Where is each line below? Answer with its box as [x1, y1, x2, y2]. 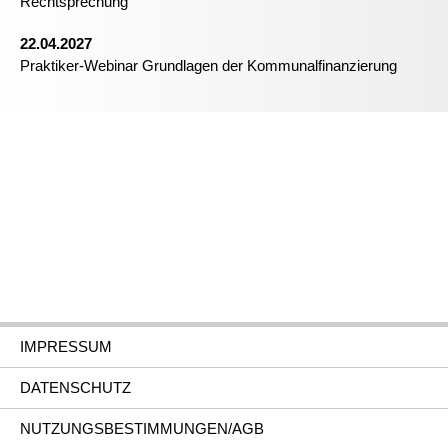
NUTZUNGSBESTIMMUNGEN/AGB [20, 420, 264, 437]
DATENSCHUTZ [20, 379, 131, 396]
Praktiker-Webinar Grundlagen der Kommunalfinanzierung [20, 57, 397, 74]
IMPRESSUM [20, 338, 112, 355]
